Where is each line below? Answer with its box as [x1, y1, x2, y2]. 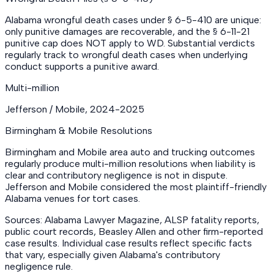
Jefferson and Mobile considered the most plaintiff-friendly [5, 180, 267, 193]
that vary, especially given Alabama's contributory [5, 248, 220, 261]
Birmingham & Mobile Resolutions [5, 124, 152, 136]
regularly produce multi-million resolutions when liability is [5, 157, 256, 169]
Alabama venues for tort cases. [5, 192, 140, 204]
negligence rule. [5, 260, 73, 272]
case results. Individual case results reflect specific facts [5, 237, 252, 249]
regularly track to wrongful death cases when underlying [5, 48, 248, 61]
